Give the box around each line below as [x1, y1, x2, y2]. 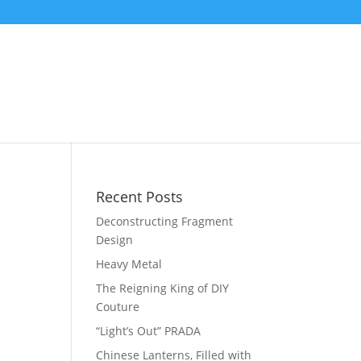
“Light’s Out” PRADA [96, 323, 201, 338]
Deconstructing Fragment [96, 214, 234, 229]
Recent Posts [96, 187, 184, 206]
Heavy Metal [96, 256, 163, 272]
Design [96, 232, 134, 247]
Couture [96, 299, 140, 314]
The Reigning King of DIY [96, 280, 230, 296]
